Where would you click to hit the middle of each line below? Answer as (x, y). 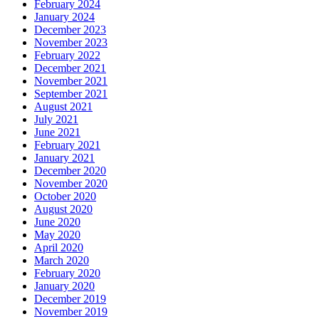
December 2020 (70, 170)
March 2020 (62, 260)
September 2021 (71, 93)
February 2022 (67, 55)
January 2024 (64, 16)
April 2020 (59, 247)
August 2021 (63, 106)
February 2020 (67, 273)
